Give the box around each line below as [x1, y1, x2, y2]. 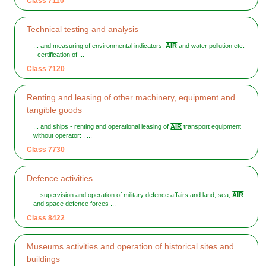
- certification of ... [33, 51, 85, 59]
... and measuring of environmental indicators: [33, 42, 166, 50]
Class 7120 [27, 65, 65, 74]
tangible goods [27, 105, 83, 115]
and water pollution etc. [177, 42, 245, 50]
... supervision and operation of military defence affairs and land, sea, [33, 191, 233, 199]
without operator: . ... [33, 132, 93, 140]
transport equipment [182, 123, 242, 131]
